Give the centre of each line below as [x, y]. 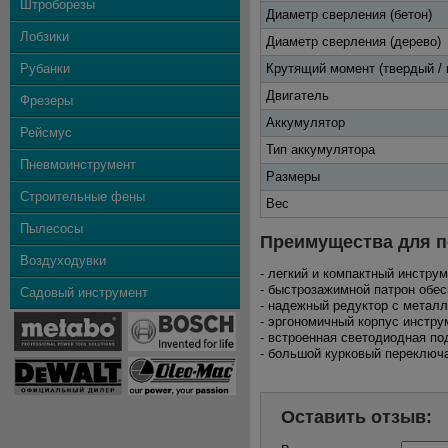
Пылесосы [51, 228]
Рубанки [45, 68]
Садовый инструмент [84, 292]
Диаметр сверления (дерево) [353, 41]
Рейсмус [46, 132]
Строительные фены [82, 196]
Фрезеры [46, 100]
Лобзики [44, 36]
